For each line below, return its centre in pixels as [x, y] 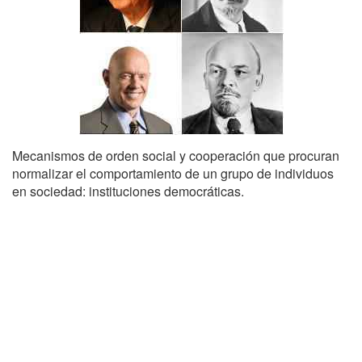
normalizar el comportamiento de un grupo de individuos [173, 173]
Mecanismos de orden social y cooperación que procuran [176, 156]
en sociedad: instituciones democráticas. [128, 191]
